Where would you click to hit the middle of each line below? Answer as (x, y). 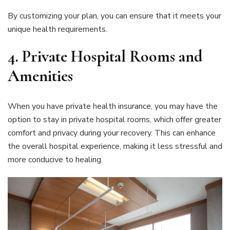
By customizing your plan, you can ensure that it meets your (114, 16)
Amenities (40, 76)
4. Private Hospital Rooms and (105, 56)
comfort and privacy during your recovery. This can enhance (112, 133)
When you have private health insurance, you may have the (113, 106)
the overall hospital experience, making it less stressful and (115, 146)
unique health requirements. (57, 30)
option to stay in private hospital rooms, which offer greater (114, 119)
